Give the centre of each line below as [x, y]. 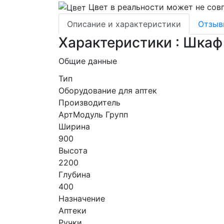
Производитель [89, 103]
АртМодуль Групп [93, 115]
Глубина [74, 175]
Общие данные [88, 61]
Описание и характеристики [124, 24]
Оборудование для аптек [108, 91]
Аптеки [72, 211]
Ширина [74, 127]
